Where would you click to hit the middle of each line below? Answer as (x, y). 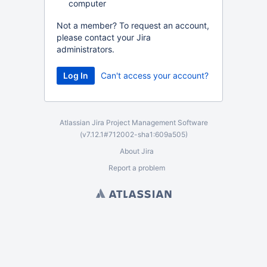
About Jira (136, 151)
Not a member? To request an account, (133, 25)
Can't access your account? (155, 75)
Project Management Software (157, 122)
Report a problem (136, 168)
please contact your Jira (104, 37)
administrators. (86, 49)
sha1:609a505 (161, 134)
